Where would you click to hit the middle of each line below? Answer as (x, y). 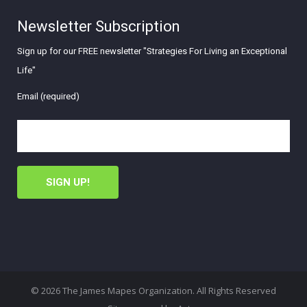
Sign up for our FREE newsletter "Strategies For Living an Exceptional (152, 51)
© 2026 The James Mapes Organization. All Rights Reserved (153, 290)
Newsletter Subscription (99, 26)
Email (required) (48, 96)
